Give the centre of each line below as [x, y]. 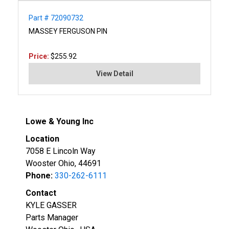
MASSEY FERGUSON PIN [68, 31]
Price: [40, 56]
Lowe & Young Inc [60, 121]
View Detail [114, 73]
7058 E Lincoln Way [61, 151]
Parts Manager [52, 217]
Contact [41, 193]
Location [42, 139]
